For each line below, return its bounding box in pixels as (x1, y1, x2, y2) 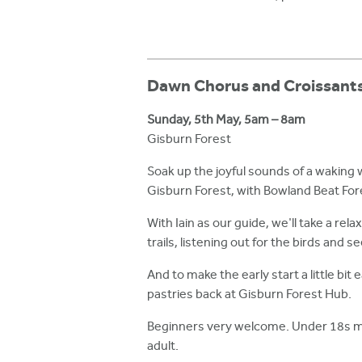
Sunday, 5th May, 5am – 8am (147, 111, 305, 130)
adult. (147, 337, 179, 356)
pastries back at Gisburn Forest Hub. (147, 285, 351, 305)
